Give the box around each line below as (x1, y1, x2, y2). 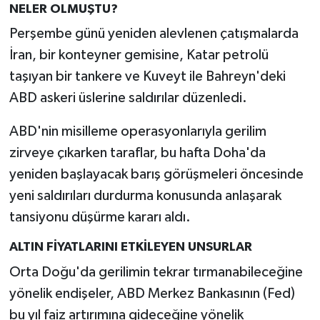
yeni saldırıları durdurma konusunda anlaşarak (9, 189, 281, 204)
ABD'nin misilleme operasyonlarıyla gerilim (9, 124, 266, 139)
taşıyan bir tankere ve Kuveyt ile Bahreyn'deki (9, 69, 286, 84)
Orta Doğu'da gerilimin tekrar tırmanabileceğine (9, 264, 303, 279)
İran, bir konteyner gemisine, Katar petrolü (9, 48, 269, 63)
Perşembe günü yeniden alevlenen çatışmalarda (9, 26, 299, 41)
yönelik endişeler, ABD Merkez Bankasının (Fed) (9, 286, 295, 301)
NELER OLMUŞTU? (9, 2, 118, 16)
